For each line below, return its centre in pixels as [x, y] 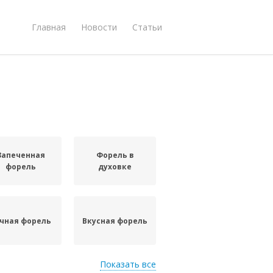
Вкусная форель [115, 221]
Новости [99, 27]
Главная [49, 27]
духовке [115, 167]
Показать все [128, 264]
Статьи [147, 27]
